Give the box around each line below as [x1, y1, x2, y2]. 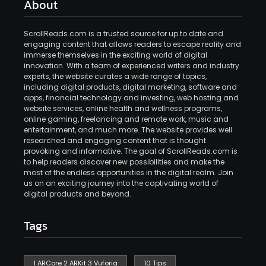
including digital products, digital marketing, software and [24, 82, 237, 93]
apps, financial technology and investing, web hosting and [24, 93, 239, 103]
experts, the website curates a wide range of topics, [24, 71, 207, 82]
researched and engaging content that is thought [24, 135, 206, 146]
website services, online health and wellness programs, [24, 103, 222, 114]
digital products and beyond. [24, 189, 131, 199]
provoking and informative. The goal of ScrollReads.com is [24, 146, 237, 157]
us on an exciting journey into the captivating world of [24, 178, 218, 189]
